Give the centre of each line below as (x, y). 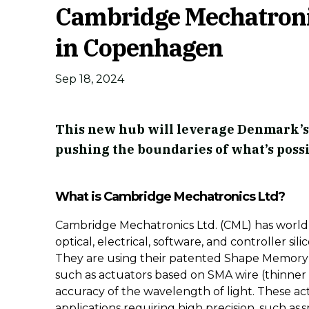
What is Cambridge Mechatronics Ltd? (170, 197)
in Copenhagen (139, 48)
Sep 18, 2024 (90, 79)
